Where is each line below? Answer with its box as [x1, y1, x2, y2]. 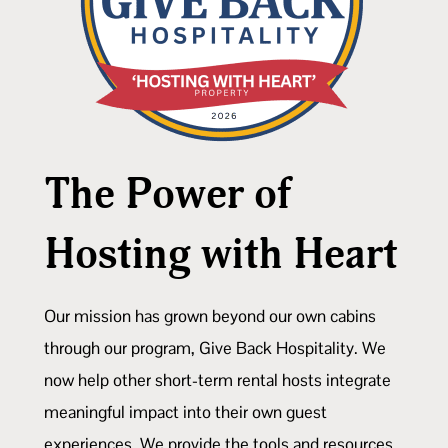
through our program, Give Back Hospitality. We [44, 336, 386, 359]
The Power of [44, 167, 292, 221]
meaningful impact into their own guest [44, 400, 327, 423]
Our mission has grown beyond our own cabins [44, 304, 376, 327]
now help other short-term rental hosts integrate [44, 368, 391, 391]
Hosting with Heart [44, 227, 398, 281]
